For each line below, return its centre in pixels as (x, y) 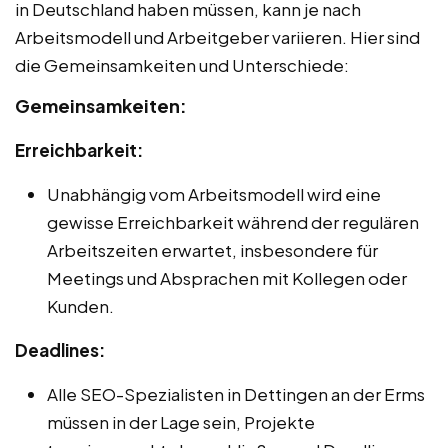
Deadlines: (60, 349)
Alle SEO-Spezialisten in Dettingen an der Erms (236, 393)
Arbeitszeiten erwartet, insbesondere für (212, 249)
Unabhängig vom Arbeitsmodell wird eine (214, 193)
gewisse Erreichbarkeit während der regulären (233, 221)
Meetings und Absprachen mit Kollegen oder (227, 277)
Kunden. (80, 305)
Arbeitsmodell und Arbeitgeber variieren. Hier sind (217, 36)
